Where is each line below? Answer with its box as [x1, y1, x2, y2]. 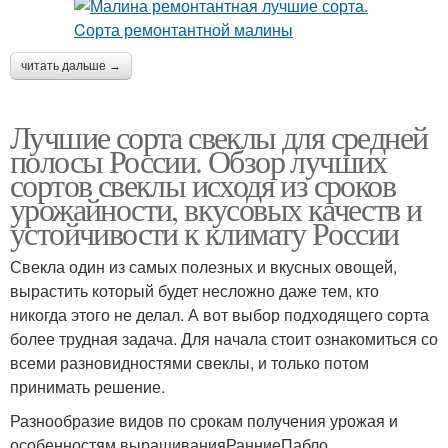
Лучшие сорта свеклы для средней [10, 115, 428, 159]
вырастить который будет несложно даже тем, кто [10, 279, 379, 303]
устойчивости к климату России [10, 211, 399, 255]
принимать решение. [10, 375, 165, 399]
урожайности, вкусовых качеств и [10, 187, 422, 231]
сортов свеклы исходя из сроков [10, 163, 395, 207]
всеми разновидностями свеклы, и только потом [10, 351, 369, 375]
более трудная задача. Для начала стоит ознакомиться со [10, 327, 438, 351]
